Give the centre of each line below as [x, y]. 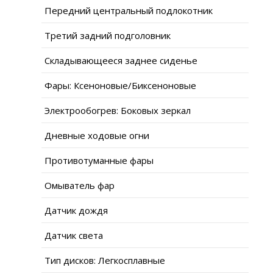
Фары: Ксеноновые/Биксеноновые [120, 85]
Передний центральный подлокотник [129, 10]
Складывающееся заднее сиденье [121, 60]
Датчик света [74, 235]
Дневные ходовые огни [97, 135]
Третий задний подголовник [108, 35]
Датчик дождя [76, 210]
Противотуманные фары [99, 160]
